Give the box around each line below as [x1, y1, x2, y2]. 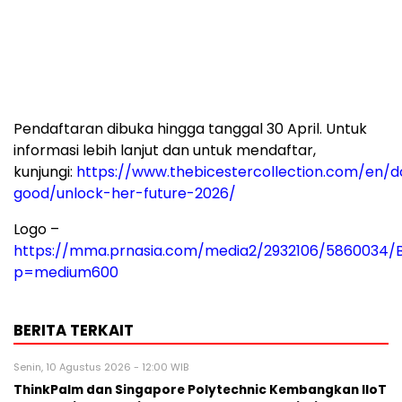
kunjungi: [13, 162, 76, 182]
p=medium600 [13, 262, 118, 283]
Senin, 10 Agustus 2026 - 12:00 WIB [13, 360, 188, 374]
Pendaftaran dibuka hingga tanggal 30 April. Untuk [13, 118, 367, 139]
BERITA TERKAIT [13, 319, 134, 341]
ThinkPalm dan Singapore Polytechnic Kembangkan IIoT [13, 381, 387, 398]
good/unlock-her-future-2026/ [13, 183, 236, 204]
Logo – [13, 219, 59, 240]
